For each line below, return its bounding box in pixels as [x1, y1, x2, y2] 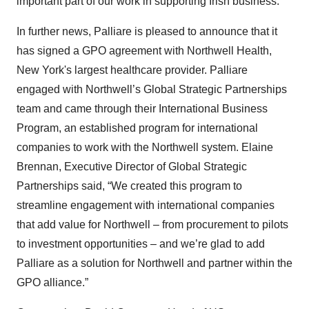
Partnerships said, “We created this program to [17, 180, 242, 192]
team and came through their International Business [17, 103, 268, 115]
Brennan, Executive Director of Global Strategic [17, 161, 247, 173]
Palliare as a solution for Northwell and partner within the [17, 257, 292, 270]
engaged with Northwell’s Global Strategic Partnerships [17, 83, 287, 96]
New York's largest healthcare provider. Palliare [17, 64, 248, 77]
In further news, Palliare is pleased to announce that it [17, 26, 277, 38]
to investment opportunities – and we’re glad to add [17, 238, 265, 250]
